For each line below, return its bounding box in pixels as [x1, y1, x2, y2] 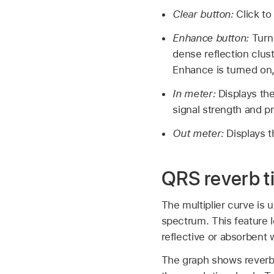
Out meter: [172, 127, 227, 139]
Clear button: [172, 8, 237, 21]
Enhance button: [172, 32, 252, 45]
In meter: [172, 87, 218, 100]
